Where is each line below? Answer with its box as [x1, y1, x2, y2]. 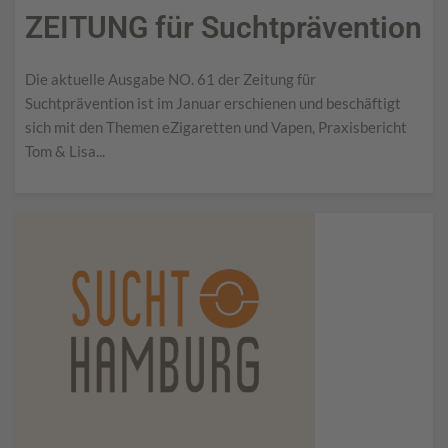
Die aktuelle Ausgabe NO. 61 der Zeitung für [25, 69, 316, 88]
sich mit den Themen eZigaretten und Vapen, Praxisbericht [25, 117, 407, 136]
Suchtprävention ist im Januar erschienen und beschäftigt [25, 93, 401, 112]
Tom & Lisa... [25, 141, 105, 160]
